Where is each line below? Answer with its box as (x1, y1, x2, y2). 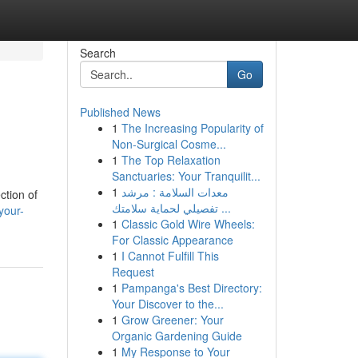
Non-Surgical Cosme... (111, 136, 226, 152)
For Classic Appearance (111, 232, 233, 248)
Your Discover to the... (111, 296, 224, 312)
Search (79, 45, 116, 61)
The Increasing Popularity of (121, 120, 264, 136)
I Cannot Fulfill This (121, 248, 219, 264)
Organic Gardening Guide (111, 328, 242, 344)
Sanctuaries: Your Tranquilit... (111, 168, 261, 184)
